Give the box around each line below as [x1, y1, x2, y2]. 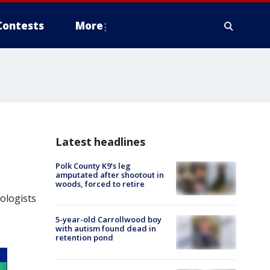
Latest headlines [55, 134, 145, 149]
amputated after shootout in [55, 169, 164, 180]
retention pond [55, 232, 113, 243]
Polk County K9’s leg [55, 160, 131, 171]
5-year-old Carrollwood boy [55, 214, 162, 225]
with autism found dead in [55, 223, 156, 234]
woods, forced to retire [55, 178, 145, 189]
